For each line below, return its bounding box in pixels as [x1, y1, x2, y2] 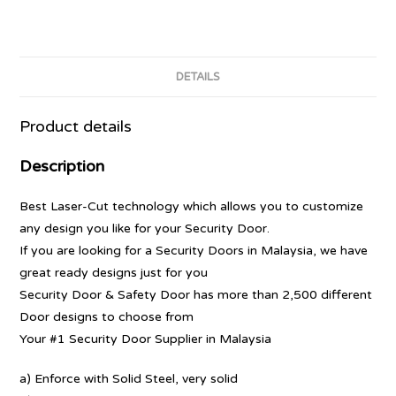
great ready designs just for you [19, 265, 209, 281]
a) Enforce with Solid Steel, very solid [19, 371, 239, 387]
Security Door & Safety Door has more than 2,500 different [19, 287, 373, 303]
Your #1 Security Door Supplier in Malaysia [19, 331, 272, 347]
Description [19, 156, 105, 177]
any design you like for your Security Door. [19, 221, 270, 237]
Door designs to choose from [19, 309, 194, 325]
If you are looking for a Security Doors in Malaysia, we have [19, 243, 369, 259]
